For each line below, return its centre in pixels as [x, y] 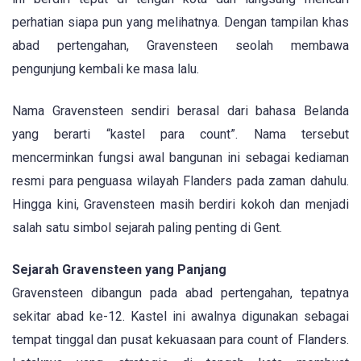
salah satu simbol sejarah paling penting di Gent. [147, 228]
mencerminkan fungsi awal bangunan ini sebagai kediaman [180, 158]
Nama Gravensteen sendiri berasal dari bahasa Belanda [180, 111]
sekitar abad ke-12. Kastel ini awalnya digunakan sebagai [180, 317]
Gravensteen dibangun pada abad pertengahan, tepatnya [180, 293]
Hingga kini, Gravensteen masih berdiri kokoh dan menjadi [180, 205]
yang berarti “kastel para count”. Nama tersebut [180, 135]
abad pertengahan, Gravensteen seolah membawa [180, 46]
